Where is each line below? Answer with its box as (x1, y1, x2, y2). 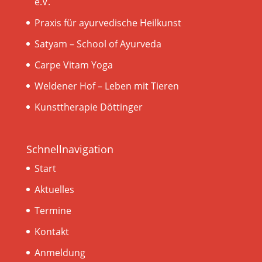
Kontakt (34, 225, 69, 239)
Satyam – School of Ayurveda (34, 37, 161, 51)
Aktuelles (34, 183, 74, 196)
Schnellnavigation (26, 142, 113, 157)
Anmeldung (34, 246, 85, 260)
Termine (34, 204, 71, 218)
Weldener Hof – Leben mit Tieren (34, 80, 179, 93)
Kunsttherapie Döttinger (34, 101, 143, 114)
